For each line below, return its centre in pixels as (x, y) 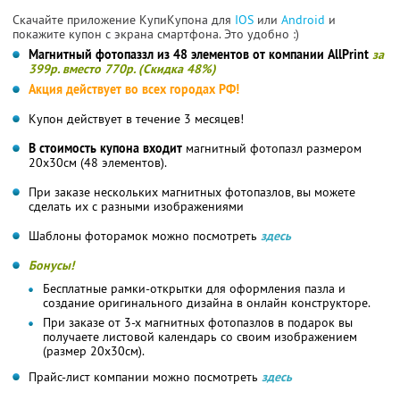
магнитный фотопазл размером (272, 148)
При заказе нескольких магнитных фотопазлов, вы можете (192, 192)
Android (305, 19)
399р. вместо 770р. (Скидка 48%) (122, 68)
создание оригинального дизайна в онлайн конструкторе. (207, 302)
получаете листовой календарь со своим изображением (200, 336)
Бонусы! (51, 265)
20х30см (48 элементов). (98, 162)
